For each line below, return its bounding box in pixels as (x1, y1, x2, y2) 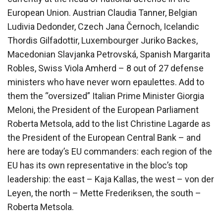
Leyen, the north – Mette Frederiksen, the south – (7, 187, 201, 198)
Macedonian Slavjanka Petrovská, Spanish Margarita (7, 49, 210, 59)
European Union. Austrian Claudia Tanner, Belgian (7, 7, 197, 18)
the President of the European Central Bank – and (7, 132, 201, 143)
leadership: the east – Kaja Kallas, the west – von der (7, 173, 214, 184)
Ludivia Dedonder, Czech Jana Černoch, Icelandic (7, 21, 199, 32)
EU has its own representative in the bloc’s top (7, 160, 188, 170)
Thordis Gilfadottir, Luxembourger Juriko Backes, (7, 35, 198, 46)
